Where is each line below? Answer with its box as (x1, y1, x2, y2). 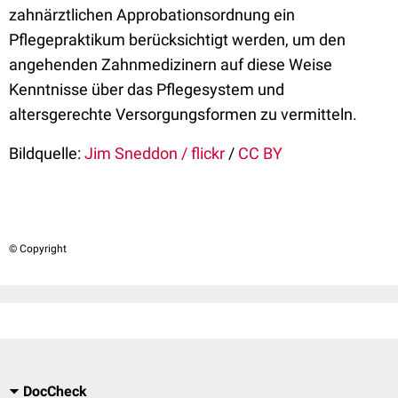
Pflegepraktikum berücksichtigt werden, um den (9, 30, 346, 49)
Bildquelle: (9, 144, 81, 163)
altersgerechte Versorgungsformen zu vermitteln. (9, 105, 357, 123)
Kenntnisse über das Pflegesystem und (9, 80, 284, 99)
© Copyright (9, 243, 67, 255)
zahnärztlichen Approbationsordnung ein (9, 5, 295, 24)
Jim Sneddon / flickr (84, 144, 225, 163)
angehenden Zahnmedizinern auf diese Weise (9, 55, 332, 74)
